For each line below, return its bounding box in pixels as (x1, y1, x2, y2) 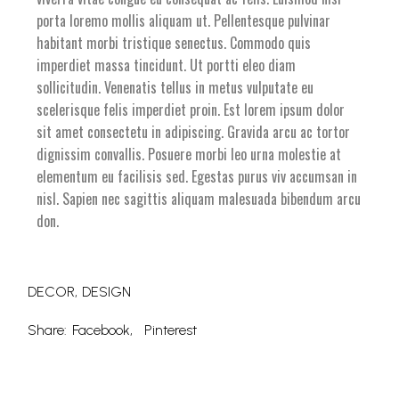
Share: (28, 322, 68, 339)
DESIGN (82, 283, 132, 301)
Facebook (72, 322, 131, 339)
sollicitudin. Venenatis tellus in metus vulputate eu (37, 77, 314, 99)
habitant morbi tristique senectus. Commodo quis (37, 32, 312, 54)
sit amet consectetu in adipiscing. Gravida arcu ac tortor (37, 121, 351, 143)
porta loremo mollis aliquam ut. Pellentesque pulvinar (37, 10, 331, 32)
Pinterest (144, 322, 198, 339)
